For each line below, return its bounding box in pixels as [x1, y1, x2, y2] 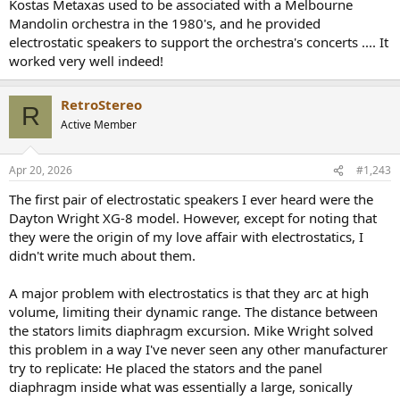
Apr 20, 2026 [9, 162, 72, 179]
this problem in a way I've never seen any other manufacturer [9, 340, 387, 359]
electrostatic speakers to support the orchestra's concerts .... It [9, 32, 388, 51]
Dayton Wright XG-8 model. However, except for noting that [9, 209, 377, 228]
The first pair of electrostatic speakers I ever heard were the [9, 190, 373, 209]
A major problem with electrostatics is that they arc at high [9, 284, 369, 303]
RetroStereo [61, 95, 142, 113]
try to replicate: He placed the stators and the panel [9, 359, 322, 378]
